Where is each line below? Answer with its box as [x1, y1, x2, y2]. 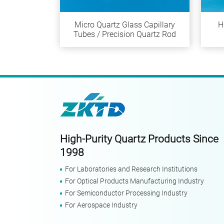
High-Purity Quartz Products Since [60, 132, 218, 145]
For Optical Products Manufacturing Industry [65, 176, 204, 185]
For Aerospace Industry [65, 200, 137, 209]
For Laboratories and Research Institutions [65, 164, 197, 173]
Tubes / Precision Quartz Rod [73, 29, 176, 39]
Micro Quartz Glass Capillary [74, 20, 175, 30]
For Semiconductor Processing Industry [65, 188, 187, 197]
